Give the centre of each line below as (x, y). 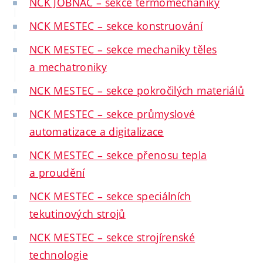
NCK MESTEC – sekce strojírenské (112, 237)
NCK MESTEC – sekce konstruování (116, 26)
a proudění (57, 173)
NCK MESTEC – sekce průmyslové (112, 114)
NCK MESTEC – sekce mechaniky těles (123, 50)
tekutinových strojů (77, 214)
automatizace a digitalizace (97, 132)
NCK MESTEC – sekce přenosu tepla (118, 155)
